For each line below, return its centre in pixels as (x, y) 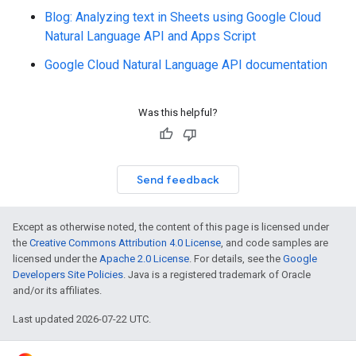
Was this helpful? (178, 113)
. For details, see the (236, 259)
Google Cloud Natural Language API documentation (186, 65)
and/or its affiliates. (57, 291)
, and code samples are (275, 243)
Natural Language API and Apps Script (150, 37)
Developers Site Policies (68, 275)
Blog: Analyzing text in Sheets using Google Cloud (183, 17)
